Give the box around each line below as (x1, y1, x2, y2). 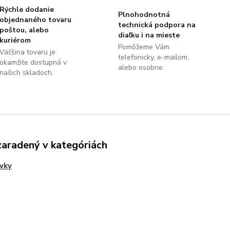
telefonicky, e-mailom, (118, 52, 189, 63)
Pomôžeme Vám (118, 42, 169, 52)
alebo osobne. (118, 63, 164, 73)
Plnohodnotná (118, 10, 170, 20)
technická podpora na (118, 20, 196, 30)
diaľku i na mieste (118, 30, 180, 41)
